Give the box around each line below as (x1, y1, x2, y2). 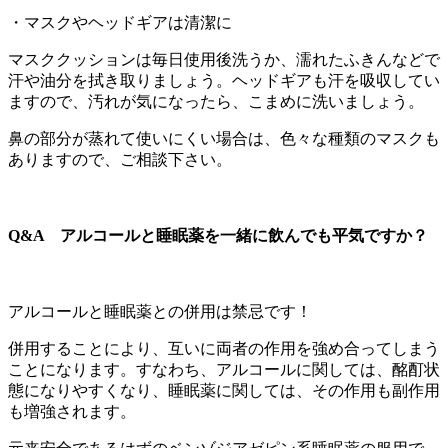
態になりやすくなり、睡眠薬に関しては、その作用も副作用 (8, 382, 440, 400)
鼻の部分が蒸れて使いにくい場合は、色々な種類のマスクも (8, 129, 440, 147)
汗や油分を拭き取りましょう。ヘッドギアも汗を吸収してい (8, 71, 440, 89)
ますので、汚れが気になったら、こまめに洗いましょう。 (8, 92, 424, 110)
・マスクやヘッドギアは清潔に (8, 13, 232, 31)
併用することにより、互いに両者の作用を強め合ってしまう (8, 340, 440, 358)
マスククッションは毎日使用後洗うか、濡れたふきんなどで (8, 50, 440, 68)
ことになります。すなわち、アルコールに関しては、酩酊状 (8, 361, 440, 379)
